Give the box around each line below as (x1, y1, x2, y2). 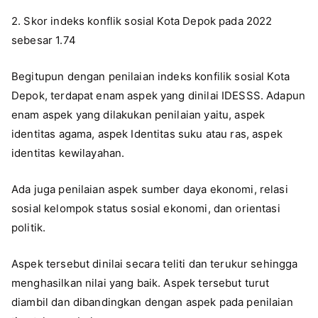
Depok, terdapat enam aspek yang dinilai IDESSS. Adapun (11, 88, 306, 102)
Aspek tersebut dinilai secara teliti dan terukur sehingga (11, 256, 298, 270)
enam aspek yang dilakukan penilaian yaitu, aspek (11, 107, 265, 121)
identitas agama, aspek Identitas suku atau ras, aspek (11, 126, 283, 141)
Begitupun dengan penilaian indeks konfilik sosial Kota (11, 69, 290, 83)
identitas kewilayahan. (11, 146, 125, 160)
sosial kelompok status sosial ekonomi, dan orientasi (11, 201, 280, 215)
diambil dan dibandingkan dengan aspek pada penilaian (11, 295, 293, 309)
